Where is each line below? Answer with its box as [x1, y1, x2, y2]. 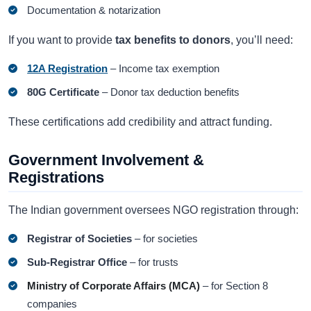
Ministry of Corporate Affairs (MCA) [27, 280, 201, 292]
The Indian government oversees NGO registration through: [8, 204, 299, 217]
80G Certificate [27, 85, 100, 98]
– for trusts [127, 256, 179, 269]
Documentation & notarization [27, 3, 161, 16]
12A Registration [27, 62, 108, 74]
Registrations [8, 168, 104, 186]
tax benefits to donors [115, 33, 230, 46]
